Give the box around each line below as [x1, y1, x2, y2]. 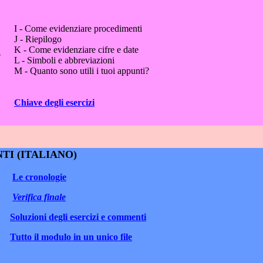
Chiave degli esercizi [14, 97, 95, 107]
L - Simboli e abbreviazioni [14, 55, 114, 65]
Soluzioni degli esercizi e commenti [10, 212, 146, 222]
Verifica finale [12, 192, 66, 203]
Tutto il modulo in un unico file [10, 232, 132, 242]
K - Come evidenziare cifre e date [14, 44, 139, 55]
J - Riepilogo [14, 33, 62, 44]
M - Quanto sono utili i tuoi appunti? [14, 65, 149, 76]
